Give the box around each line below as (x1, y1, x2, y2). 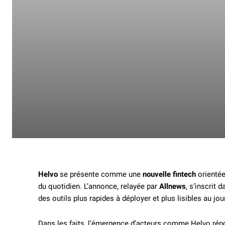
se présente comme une (58, 170, 143, 179)
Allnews (159, 182, 186, 191)
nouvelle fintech (143, 170, 196, 179)
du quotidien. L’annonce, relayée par (38, 182, 159, 191)
